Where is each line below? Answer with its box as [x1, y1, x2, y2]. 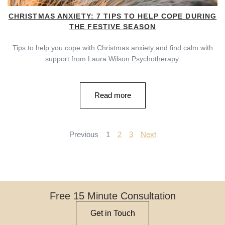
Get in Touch [90, 208, 135, 217]
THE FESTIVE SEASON [69, 22, 156, 31]
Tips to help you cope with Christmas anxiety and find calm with [12, 43, 213, 52]
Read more [94, 90, 131, 99]
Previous [69, 130, 98, 139]
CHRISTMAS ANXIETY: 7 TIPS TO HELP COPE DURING [8, 12, 217, 20]
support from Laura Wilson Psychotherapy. [45, 54, 180, 63]
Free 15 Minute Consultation [49, 190, 176, 201]
